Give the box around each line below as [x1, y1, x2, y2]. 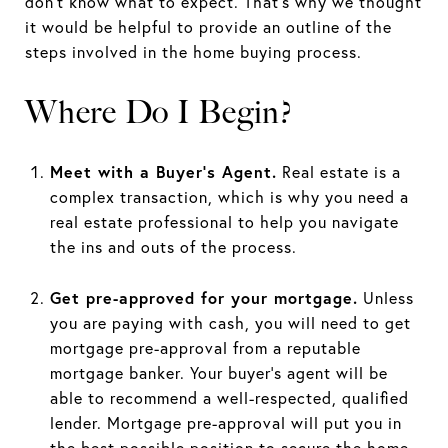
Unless [357, 287, 414, 308]
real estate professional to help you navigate [49, 211, 399, 232]
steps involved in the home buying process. [25, 42, 362, 62]
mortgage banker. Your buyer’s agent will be [49, 362, 388, 383]
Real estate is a [276, 161, 401, 182]
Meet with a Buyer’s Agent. [49, 160, 277, 182]
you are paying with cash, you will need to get [49, 312, 411, 333]
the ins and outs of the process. [49, 236, 297, 257]
